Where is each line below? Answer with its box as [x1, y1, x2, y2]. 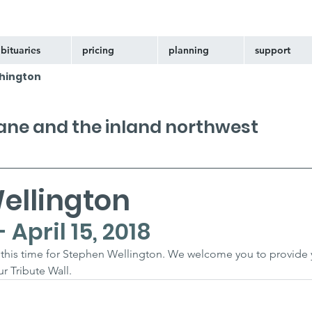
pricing [82, 44, 114, 56]
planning [169, 44, 209, 56]
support [255, 44, 290, 56]
